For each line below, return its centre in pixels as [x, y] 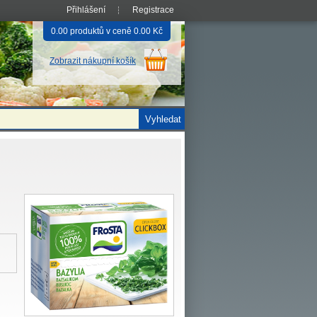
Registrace [153, 10]
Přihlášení [86, 10]
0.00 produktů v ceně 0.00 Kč [107, 31]
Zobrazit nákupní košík [93, 61]
